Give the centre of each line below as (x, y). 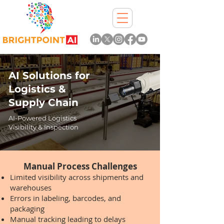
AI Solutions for (49, 75)
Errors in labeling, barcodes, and (65, 198)
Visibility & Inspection (43, 127)
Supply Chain (43, 102)
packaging (27, 208)
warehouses (31, 187)
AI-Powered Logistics (42, 118)
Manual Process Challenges (80, 166)
